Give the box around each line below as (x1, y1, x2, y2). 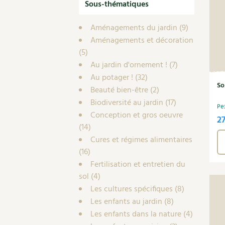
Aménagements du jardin (90, 22, 177, 35)
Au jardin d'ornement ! (90, 59, 167, 72)
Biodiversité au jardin (90, 96, 163, 109)
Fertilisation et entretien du (90, 158, 185, 171)
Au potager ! (90, 71, 133, 84)
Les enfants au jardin (90, 195, 162, 208)
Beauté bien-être (90, 84, 148, 97)
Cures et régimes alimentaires (90, 134, 192, 147)
